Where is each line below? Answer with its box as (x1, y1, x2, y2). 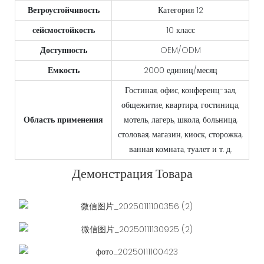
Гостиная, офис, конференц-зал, (124, 84, 236, 97)
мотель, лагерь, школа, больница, (123, 114, 237, 126)
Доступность (39, 44, 87, 57)
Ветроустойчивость (27, 4, 100, 16)
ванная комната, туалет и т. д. (129, 143, 232, 156)
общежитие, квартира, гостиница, (121, 99, 239, 111)
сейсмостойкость (32, 24, 95, 37)
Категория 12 (157, 4, 203, 16)
